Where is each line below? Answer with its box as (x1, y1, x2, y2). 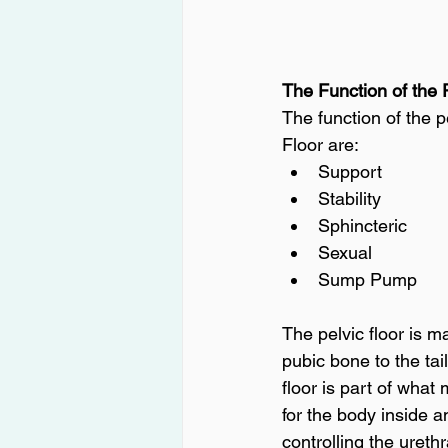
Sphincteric (318, 215, 407, 237)
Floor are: (282, 134, 359, 156)
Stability (318, 188, 381, 210)
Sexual (318, 242, 372, 264)
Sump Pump (318, 269, 417, 291)
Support (318, 161, 382, 183)
